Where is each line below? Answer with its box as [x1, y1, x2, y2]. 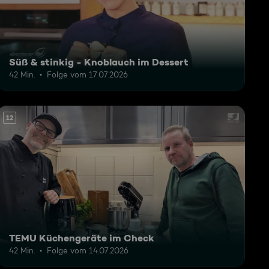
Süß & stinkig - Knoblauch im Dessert [8, 56, 189, 68]
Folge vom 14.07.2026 [46, 245, 128, 255]
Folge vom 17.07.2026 [46, 70, 128, 80]
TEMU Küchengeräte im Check [8, 231, 154, 244]
